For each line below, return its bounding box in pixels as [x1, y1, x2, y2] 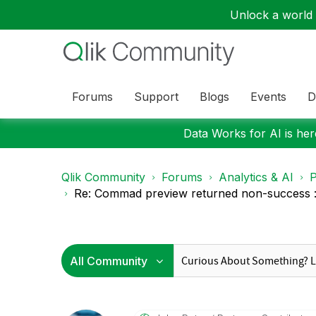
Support [134, 89, 178, 104]
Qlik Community [61, 170, 145, 184]
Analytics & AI [219, 170, 293, 184]
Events [250, 89, 286, 104]
